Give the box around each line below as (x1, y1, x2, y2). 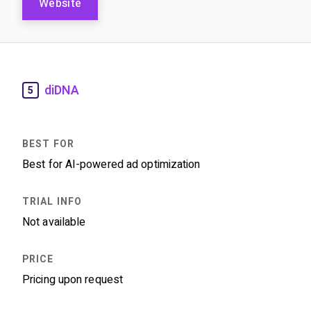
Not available (22, 216, 86, 228)
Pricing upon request (22, 274, 123, 285)
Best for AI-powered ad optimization (22, 158, 201, 170)
